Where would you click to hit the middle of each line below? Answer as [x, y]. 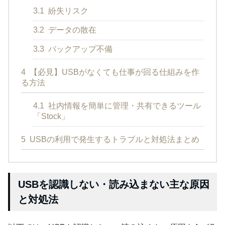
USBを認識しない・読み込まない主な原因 [114, 185]
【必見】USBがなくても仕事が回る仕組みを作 [114, 72]
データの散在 [71, 30]
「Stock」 [51, 117]
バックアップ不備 [79, 49]
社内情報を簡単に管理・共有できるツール [124, 106]
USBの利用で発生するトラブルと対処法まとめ [114, 140]
